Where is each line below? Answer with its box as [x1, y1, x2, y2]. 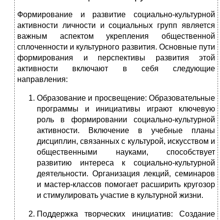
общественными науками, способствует [37, 148, 215, 157]
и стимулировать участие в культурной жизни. [37, 191, 203, 200]
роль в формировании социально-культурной [37, 115, 215, 124]
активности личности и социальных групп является [17, 21, 215, 30]
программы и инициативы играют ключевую [37, 105, 215, 113]
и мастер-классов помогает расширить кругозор [37, 180, 215, 189]
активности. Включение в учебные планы [37, 126, 215, 135]
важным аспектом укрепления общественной [17, 32, 215, 41]
